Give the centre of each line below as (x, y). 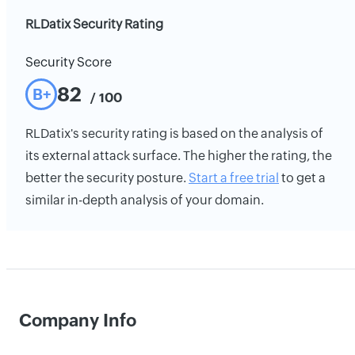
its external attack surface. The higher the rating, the (179, 156)
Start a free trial (234, 178)
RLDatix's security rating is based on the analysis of (174, 134)
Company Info (78, 321)
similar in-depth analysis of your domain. (145, 200)
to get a (302, 178)
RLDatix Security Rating (94, 24)
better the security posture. (107, 178)
